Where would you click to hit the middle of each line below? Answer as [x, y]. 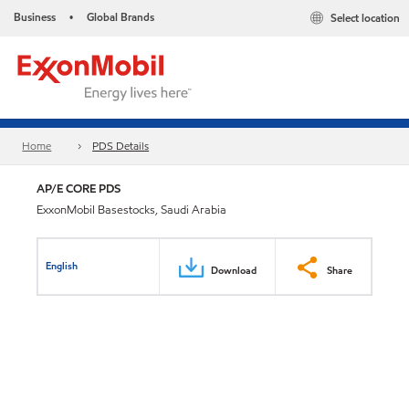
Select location [365, 18]
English [62, 265]
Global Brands [121, 17]
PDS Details [121, 146]
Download [234, 270]
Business [35, 17]
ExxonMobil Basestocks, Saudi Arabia [131, 210]
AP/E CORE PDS [79, 189]
